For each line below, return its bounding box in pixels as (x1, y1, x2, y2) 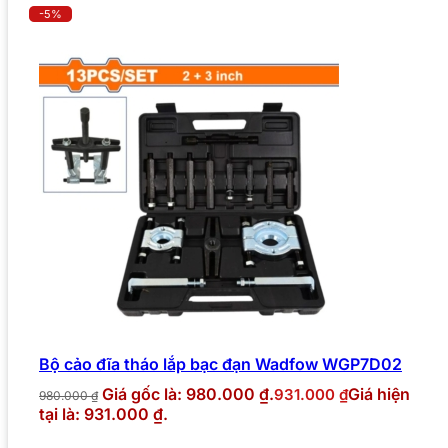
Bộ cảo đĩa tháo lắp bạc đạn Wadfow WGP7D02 (39, 354, 402, 375)
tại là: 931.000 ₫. (39, 404, 168, 425)
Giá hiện (348, 384, 410, 405)
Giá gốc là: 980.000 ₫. (102, 384, 274, 405)
